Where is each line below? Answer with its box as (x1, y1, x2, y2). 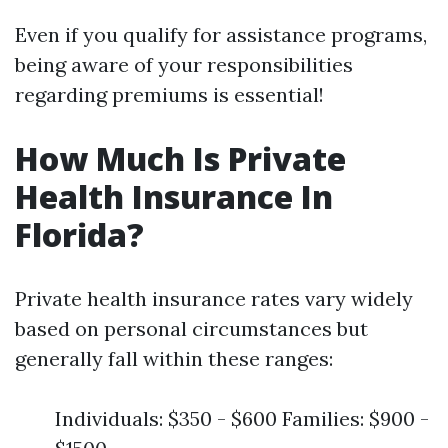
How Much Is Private (15, 137, 346, 180)
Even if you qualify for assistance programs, (15, 22, 427, 47)
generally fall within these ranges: (15, 346, 333, 371)
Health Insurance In (15, 175, 333, 218)
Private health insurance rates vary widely (15, 286, 413, 311)
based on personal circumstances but (15, 316, 368, 341)
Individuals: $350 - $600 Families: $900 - (55, 406, 429, 431)
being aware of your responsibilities (15, 52, 353, 77)
